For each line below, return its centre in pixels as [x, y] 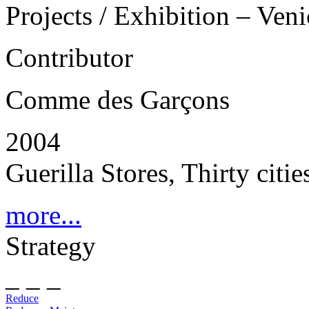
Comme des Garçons [118, 100]
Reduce [22, 298]
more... [43, 215]
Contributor [69, 58]
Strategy [51, 246]
